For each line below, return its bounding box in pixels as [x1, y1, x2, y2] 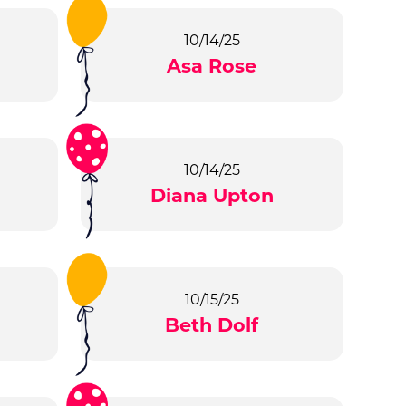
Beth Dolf [165, 314, 259, 337]
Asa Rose [167, 54, 257, 78]
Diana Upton [150, 184, 274, 208]
